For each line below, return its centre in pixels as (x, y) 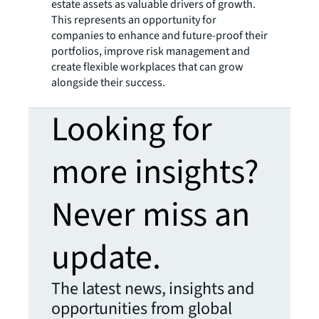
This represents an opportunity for (134, 20)
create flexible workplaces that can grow (147, 67)
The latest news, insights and (153, 289)
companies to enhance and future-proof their (159, 36)
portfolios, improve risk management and (151, 51)
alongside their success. (108, 83)
